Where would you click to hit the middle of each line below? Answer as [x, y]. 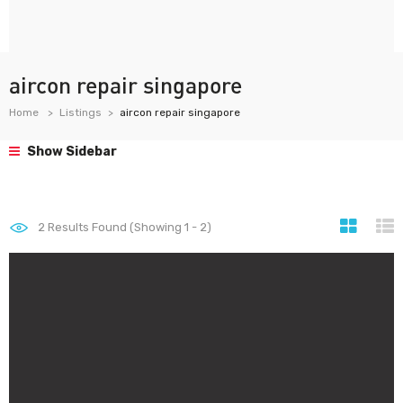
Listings [81, 112]
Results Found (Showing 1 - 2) [128, 227]
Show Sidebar [71, 152]
